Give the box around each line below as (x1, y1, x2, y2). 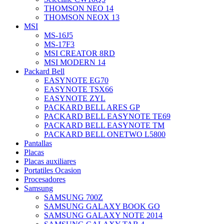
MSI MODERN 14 (44, 57, 105, 66)
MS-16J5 (44, 30, 73, 39)
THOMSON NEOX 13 (44, 12, 119, 21)
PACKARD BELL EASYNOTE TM (44, 120, 164, 129)
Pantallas (24, 138, 52, 147)
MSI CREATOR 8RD (44, 48, 115, 57)
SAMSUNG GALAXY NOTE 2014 (44, 210, 162, 219)
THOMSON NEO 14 (44, 3, 113, 12)
